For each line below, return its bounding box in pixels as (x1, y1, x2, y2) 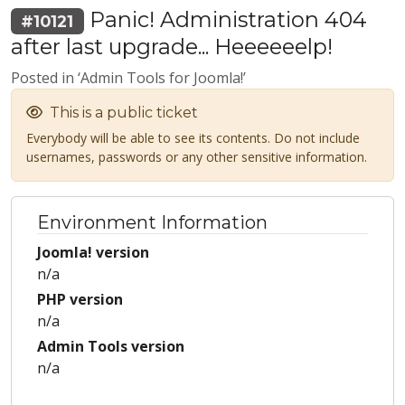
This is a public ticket (46, 104, 198, 122)
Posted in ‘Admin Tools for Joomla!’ (11, 68, 246, 89)
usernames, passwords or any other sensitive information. (26, 148, 367, 166)
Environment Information (37, 212, 268, 234)
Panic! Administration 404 (83, 6, 367, 33)
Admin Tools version (37, 336, 184, 357)
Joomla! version (37, 242, 149, 263)
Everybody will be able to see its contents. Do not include (26, 129, 360, 147)
